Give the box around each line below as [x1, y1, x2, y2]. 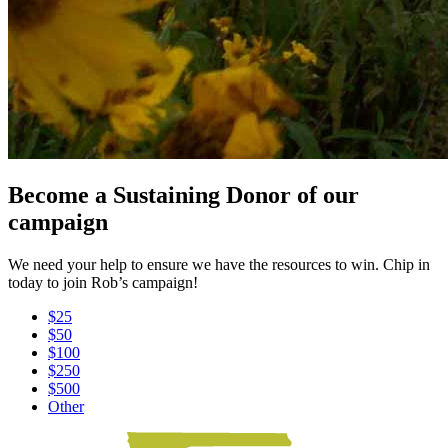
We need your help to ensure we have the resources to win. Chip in [8, 256, 430, 274]
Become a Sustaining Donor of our [8, 182, 359, 209]
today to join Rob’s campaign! [8, 274, 198, 292]
